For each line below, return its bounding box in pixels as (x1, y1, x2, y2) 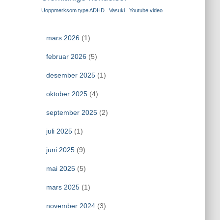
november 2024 (46, 202, 95, 210)
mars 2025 (46, 183, 80, 191)
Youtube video (129, 7, 163, 13)
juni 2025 (46, 146, 75, 154)
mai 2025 (46, 165, 75, 172)
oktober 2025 (46, 90, 87, 98)
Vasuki (109, 7, 125, 13)
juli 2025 (46, 127, 72, 135)
